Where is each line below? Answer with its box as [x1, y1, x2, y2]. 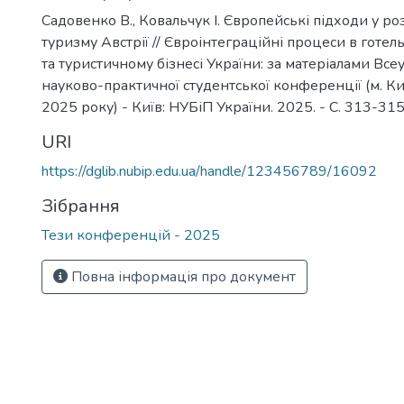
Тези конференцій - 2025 [41, 225, 220, 245]
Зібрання [41, 194, 120, 218]
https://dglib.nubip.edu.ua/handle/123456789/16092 [41, 161, 377, 181]
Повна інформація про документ [68, 267, 296, 287]
